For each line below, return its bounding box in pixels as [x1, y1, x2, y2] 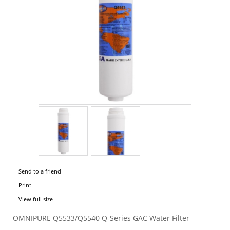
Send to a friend [18, 167, 61, 175]
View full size [18, 195, 53, 203]
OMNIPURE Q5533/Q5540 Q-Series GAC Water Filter [13, 213, 189, 223]
